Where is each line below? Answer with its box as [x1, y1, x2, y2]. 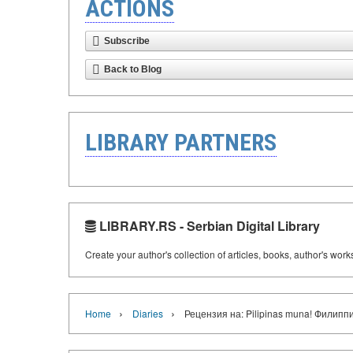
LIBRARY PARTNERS [85, 128, 277, 156]
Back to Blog [104, 64, 162, 75]
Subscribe [104, 35, 150, 46]
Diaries [132, 307, 163, 320]
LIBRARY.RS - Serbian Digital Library [96, 217, 320, 235]
